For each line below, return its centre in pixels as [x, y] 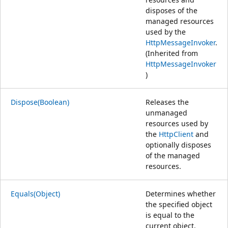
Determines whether [181, 193]
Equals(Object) [35, 193]
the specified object [179, 204]
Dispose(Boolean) [40, 102]
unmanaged [166, 112]
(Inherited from [172, 53]
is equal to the [170, 215]
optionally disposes [178, 145]
